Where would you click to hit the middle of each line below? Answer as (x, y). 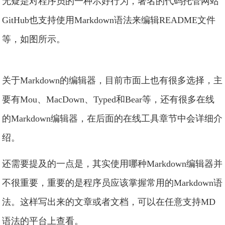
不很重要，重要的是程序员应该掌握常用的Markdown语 (113, 183)
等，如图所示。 (34, 39)
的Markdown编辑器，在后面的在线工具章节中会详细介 (113, 119)
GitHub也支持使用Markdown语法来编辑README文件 (109, 20)
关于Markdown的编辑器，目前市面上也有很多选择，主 (113, 80)
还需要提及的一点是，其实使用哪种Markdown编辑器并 (113, 164)
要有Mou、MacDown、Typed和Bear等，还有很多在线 (108, 99)
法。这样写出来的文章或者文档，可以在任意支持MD (109, 202)
